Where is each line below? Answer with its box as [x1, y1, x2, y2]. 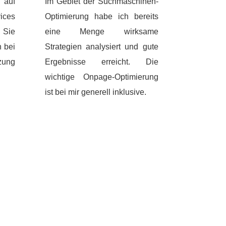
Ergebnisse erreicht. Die [45, 58, 158, 67]
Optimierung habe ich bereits [45, 12, 158, 21]
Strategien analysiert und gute [45, 42, 158, 51]
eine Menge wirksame [45, 27, 158, 36]
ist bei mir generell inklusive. [45, 88, 147, 97]
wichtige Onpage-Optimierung [45, 73, 158, 82]
